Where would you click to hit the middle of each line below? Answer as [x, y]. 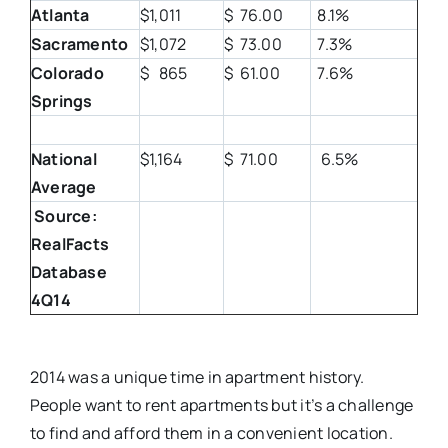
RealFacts [70, 244]
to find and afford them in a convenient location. [211, 433]
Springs [61, 101]
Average [63, 187]
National [63, 159]
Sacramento [79, 44]
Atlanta [60, 15]
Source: [68, 216]
